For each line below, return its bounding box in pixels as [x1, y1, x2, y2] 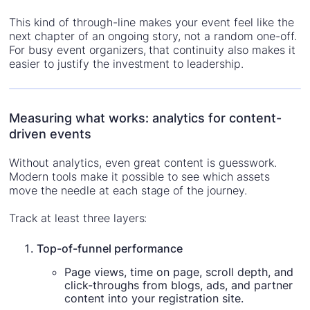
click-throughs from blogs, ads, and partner [64, 278, 293, 293]
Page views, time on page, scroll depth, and [64, 265, 294, 280]
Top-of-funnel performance [37, 241, 183, 256]
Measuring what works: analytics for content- [9, 111, 282, 126]
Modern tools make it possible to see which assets [9, 170, 270, 184]
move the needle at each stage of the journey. [9, 183, 247, 198]
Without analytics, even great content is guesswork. [9, 156, 277, 170]
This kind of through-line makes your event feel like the [9, 15, 294, 30]
